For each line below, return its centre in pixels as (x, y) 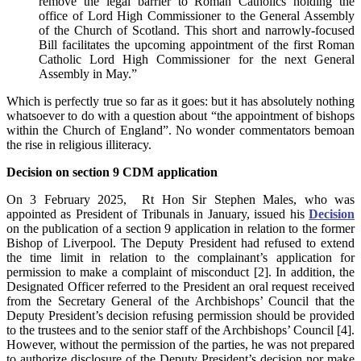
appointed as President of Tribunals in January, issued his (158, 214)
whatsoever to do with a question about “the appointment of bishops (180, 116)
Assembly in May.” (88, 74)
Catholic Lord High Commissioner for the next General (197, 60)
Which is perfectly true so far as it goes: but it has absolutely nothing (180, 102)
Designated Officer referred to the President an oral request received (180, 287)
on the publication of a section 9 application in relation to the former (180, 229)
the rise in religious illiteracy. (79, 145)
